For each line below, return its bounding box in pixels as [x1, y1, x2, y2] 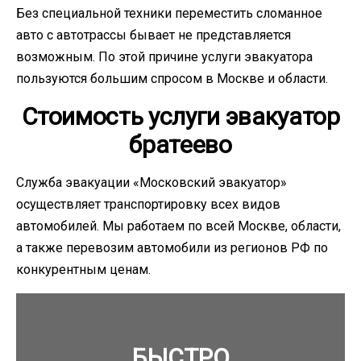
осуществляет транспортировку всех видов [16, 197, 280, 212]
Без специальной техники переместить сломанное [16, 6, 322, 21]
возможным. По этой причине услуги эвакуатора [16, 49, 313, 64]
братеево [129, 131, 232, 159]
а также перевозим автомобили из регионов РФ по [16, 240, 328, 255]
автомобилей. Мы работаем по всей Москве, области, [16, 218, 341, 234]
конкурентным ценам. [16, 262, 151, 277]
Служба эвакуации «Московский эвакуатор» [16, 175, 287, 190]
